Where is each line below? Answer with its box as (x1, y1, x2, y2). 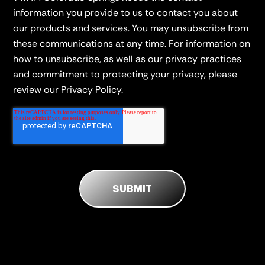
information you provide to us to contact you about (13, 6, 238, 19)
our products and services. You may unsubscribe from (13, 21, 249, 34)
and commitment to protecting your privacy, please (13, 67, 238, 80)
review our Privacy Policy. (13, 83, 124, 96)
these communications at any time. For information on (13, 37, 251, 50)
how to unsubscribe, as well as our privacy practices (13, 52, 242, 65)
